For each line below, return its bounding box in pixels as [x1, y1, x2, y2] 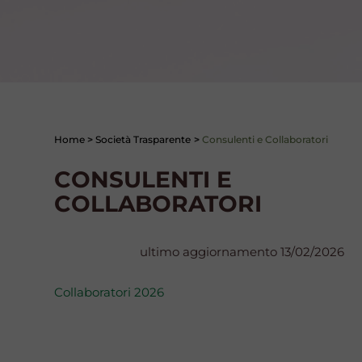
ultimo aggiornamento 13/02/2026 [139, 244, 344, 260]
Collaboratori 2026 [54, 284, 165, 301]
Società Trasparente [95, 133, 192, 146]
